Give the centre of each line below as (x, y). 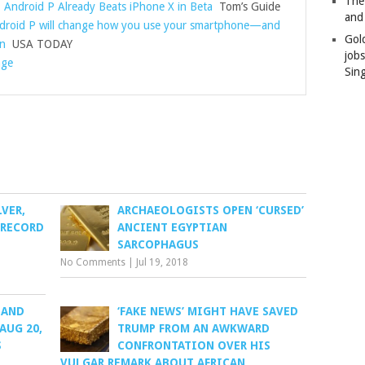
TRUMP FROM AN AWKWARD (194, 328)
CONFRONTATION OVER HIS (194, 345)
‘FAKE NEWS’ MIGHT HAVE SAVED (208, 311)
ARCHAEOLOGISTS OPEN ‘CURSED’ (211, 210)
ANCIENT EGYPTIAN (173, 227)
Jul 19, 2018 (163, 262)
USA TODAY (39, 44)
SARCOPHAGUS (158, 244)
